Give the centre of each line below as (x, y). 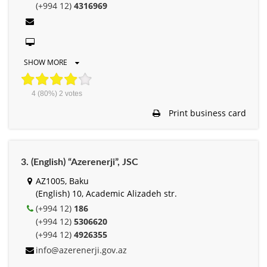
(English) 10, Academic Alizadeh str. (106, 193)
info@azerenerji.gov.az (81, 250)
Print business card (206, 113)
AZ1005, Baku (62, 181)
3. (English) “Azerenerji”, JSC (80, 162)
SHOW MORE (46, 62)
